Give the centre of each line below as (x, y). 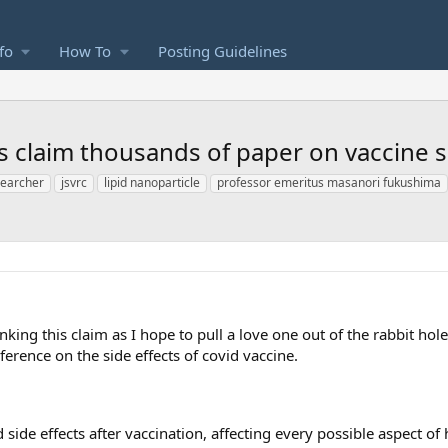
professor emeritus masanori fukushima (329, 182)
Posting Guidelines (223, 51)
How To (85, 51)
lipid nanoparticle (152, 182)
